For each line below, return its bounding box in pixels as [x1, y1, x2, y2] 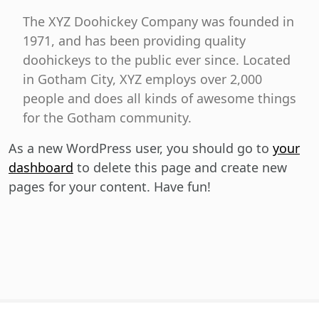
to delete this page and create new [73, 159, 287, 176]
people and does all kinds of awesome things [23, 90, 296, 107]
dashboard [9, 159, 73, 176]
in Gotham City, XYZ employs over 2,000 [23, 70, 262, 88]
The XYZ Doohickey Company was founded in [23, 13, 294, 30]
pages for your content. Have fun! [9, 178, 211, 195]
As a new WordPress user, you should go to [9, 140, 273, 157]
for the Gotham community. [23, 109, 192, 126]
